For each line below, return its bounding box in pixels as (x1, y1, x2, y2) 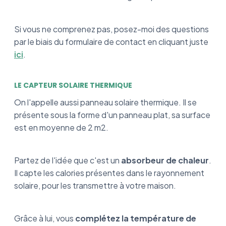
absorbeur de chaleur (121, 155, 209, 165)
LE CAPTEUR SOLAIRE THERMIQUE (14, 80, 132, 90)
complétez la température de (74, 213, 196, 223)
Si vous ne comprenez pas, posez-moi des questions (14, 24, 209, 34)
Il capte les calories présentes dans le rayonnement (14, 167, 204, 178)
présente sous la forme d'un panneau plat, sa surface (14, 109, 210, 120)
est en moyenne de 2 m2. (14, 122, 108, 133)
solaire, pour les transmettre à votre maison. (14, 180, 178, 191)
